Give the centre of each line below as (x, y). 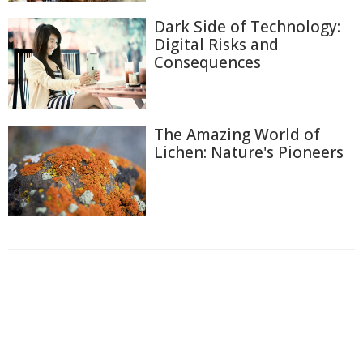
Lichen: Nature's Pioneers (249, 153)
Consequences (207, 63)
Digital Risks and (216, 45)
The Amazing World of (237, 135)
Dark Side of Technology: (247, 27)
